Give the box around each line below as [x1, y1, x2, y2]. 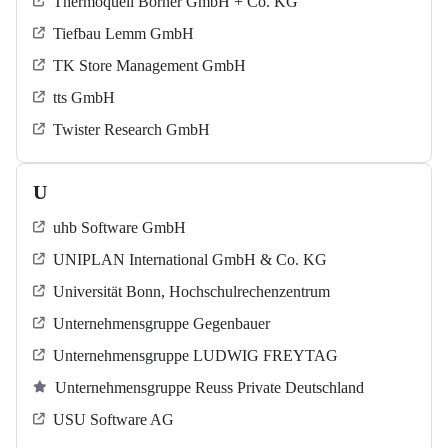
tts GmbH [53, 89, 115, 107]
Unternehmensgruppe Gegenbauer [53, 315, 270, 333]
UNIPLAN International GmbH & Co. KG [53, 251, 327, 269]
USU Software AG [53, 411, 174, 429]
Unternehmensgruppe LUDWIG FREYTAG [53, 347, 338, 365]
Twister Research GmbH [53, 121, 210, 139]
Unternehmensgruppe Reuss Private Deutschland [55, 379, 364, 397]
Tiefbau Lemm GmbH [53, 25, 194, 43]
